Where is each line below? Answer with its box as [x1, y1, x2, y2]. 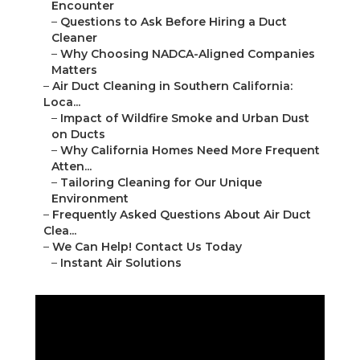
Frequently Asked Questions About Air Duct [52, 207, 311, 223]
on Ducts [51, 127, 105, 142]
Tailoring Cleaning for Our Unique [60, 175, 262, 190]
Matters [51, 63, 97, 78]
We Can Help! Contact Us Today [52, 239, 242, 255]
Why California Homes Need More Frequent [60, 143, 320, 158]
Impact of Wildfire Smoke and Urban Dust [60, 111, 309, 126]
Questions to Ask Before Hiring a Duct [60, 14, 287, 30]
